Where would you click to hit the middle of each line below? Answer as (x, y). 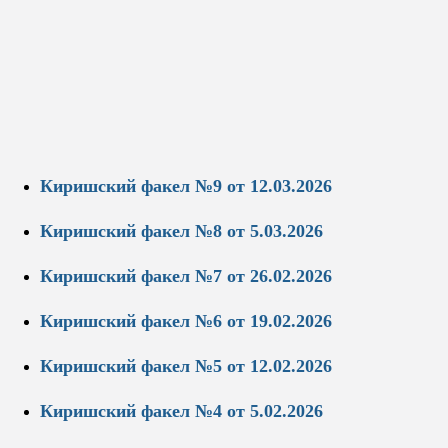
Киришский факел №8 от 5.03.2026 (181, 231)
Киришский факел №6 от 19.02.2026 (186, 321)
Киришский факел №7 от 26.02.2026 (186, 276)
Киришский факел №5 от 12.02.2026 (186, 366)
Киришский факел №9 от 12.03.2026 (186, 186)
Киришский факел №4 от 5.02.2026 (181, 410)
